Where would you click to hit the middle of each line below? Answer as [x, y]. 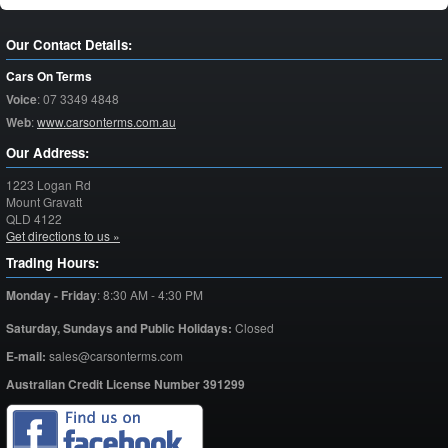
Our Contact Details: [69, 45]
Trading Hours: [52, 263]
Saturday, [33, 328]
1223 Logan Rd [48, 185]
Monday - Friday [51, 295]
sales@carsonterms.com [114, 356]
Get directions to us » [63, 236]
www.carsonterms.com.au [106, 122]
